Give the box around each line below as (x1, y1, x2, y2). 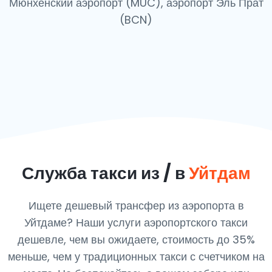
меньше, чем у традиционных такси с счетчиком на (7, 249, 265, 264)
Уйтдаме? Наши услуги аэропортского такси (24, 215, 248, 230)
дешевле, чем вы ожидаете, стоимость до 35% (17, 232, 255, 247)
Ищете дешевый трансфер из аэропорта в (28, 198, 244, 213)
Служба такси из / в (21, 161, 189, 185)
